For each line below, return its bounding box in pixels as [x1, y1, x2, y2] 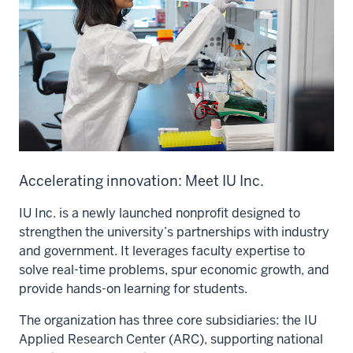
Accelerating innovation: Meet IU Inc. [19, 172, 264, 191]
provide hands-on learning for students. [19, 281, 247, 298]
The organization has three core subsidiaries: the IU [19, 312, 317, 329]
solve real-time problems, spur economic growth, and [19, 262, 329, 279]
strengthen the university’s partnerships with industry [19, 224, 329, 241]
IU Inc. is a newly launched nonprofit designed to [19, 205, 300, 222]
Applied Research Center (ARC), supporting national [19, 331, 323, 348]
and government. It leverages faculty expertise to [19, 243, 305, 260]
